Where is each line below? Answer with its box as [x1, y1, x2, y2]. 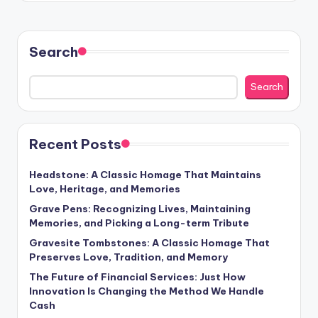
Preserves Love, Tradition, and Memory [29, 250, 228, 263]
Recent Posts [29, 135, 121, 153]
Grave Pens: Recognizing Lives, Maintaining [29, 202, 251, 215]
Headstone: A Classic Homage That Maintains [29, 168, 261, 181]
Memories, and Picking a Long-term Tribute [29, 216, 249, 229]
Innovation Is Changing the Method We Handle [29, 284, 264, 297]
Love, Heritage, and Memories [29, 182, 180, 195]
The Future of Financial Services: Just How [29, 270, 246, 283]
